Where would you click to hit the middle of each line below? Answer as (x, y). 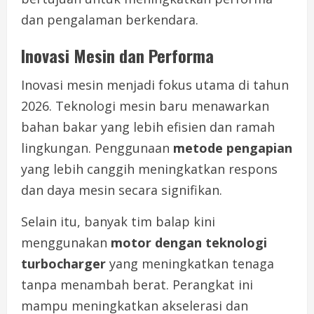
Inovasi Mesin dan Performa (117, 56)
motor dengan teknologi (189, 243)
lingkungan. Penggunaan (97, 148)
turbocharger (63, 264)
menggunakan (66, 243)
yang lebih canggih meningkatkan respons (149, 169)
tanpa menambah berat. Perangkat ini (137, 285)
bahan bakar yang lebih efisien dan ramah (148, 127)
